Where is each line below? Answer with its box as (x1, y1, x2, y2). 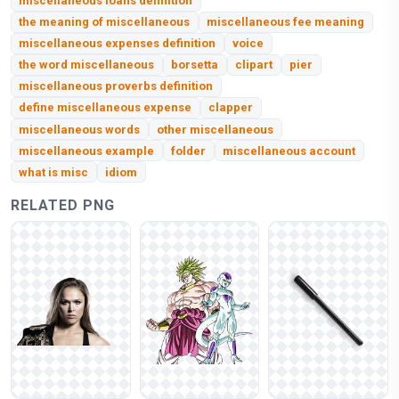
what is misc (19, 165, 89, 179)
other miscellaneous (157, 122, 274, 136)
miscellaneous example (19, 143, 155, 158)
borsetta (171, 58, 219, 72)
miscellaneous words (19, 122, 141, 136)
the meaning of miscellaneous (19, 15, 191, 29)
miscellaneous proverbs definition (19, 79, 214, 94)
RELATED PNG (11, 197, 115, 215)
